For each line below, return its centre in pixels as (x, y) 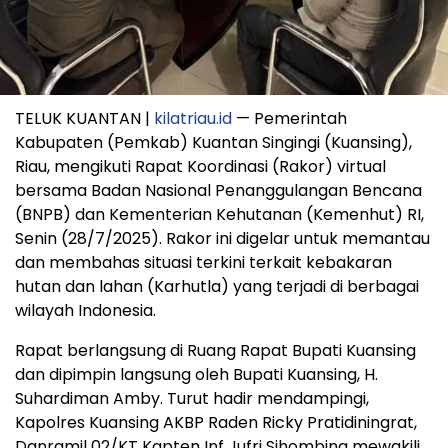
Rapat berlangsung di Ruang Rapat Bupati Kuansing (215, 350)
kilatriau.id (193, 118)
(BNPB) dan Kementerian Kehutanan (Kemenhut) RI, (219, 214)
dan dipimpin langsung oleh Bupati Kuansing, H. (196, 374)
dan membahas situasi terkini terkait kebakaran (203, 262)
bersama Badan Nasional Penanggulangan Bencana (218, 190)
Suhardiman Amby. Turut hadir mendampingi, (192, 398)
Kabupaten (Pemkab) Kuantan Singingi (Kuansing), (213, 142)
